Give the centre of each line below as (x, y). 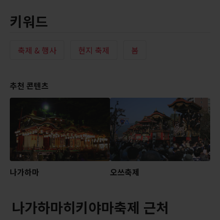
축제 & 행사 (37, 50)
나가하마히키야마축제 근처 (90, 207)
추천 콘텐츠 (29, 85)
